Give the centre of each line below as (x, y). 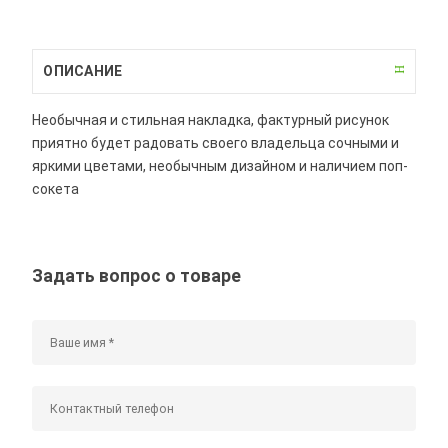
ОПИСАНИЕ (83, 70)
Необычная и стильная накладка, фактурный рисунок (211, 119)
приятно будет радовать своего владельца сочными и (216, 142)
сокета (56, 188)
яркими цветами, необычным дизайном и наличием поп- (220, 165)
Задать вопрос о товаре (137, 275)
